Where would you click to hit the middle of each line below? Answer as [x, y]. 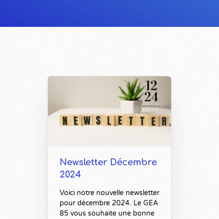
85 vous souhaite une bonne [107, 214]
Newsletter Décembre [108, 163]
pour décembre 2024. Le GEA [109, 203]
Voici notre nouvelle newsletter [109, 193]
